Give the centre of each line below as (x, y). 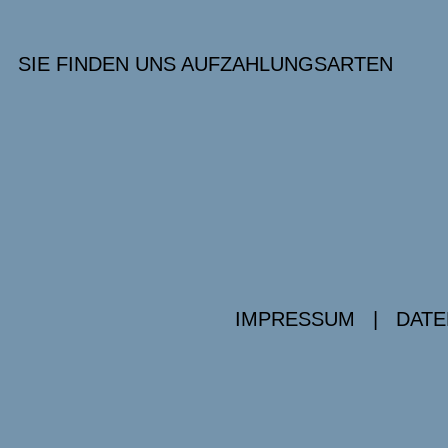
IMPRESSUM (294, 319)
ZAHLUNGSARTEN (306, 64)
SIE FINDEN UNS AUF (119, 64)
